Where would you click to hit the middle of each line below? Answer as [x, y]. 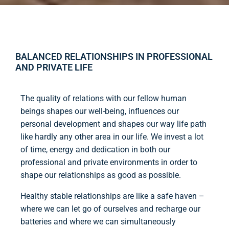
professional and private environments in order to [109, 163]
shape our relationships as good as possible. [101, 175]
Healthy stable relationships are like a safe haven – [112, 196]
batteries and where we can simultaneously [98, 222]
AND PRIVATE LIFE [54, 67]
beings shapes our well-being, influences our [100, 111]
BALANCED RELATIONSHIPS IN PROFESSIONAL [114, 57]
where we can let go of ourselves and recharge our [110, 209]
